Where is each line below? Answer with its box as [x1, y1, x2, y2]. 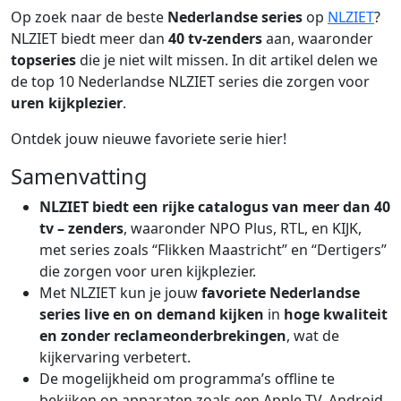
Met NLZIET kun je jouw [39, 283, 201, 303]
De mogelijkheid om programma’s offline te [39, 369, 335, 388]
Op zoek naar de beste [11, 7, 167, 27]
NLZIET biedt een [39, 197, 162, 217]
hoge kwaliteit [284, 304, 388, 324]
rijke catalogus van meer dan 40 [162, 197, 390, 217]
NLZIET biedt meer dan [11, 29, 168, 48]
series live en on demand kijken [39, 304, 264, 324]
